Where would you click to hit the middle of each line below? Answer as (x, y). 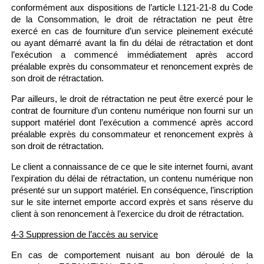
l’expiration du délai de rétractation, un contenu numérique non (132, 178)
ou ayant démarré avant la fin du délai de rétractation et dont (132, 43)
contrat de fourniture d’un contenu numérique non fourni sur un (132, 110)
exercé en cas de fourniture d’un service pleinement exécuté (132, 31)
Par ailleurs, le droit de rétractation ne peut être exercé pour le (132, 99)
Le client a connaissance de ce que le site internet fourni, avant (132, 166)
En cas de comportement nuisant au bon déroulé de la (132, 255)
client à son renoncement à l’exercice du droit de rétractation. (128, 214)
